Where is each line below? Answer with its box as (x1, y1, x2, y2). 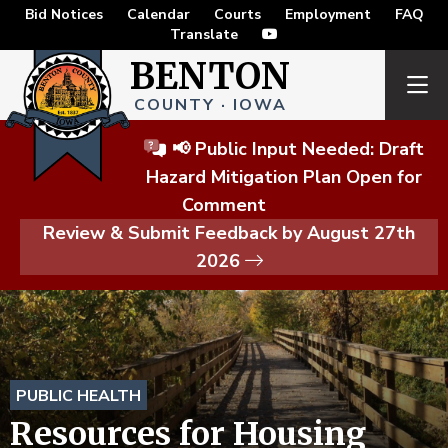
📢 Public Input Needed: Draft (166, 137, 424, 161)
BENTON (130, 54, 290, 99)
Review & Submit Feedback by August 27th (43, 221, 415, 245)
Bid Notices (24, 5, 103, 24)
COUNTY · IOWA (133, 94, 287, 116)
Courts (213, 5, 261, 24)
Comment (182, 193, 266, 217)
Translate (170, 25, 238, 44)
